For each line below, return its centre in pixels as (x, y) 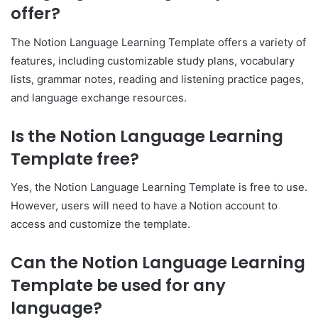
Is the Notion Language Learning (147, 136)
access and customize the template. (100, 224)
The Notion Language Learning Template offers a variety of (158, 42)
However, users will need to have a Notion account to (144, 206)
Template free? (75, 159)
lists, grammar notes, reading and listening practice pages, (157, 79)
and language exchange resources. (99, 97)
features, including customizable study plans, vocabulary (153, 60)
